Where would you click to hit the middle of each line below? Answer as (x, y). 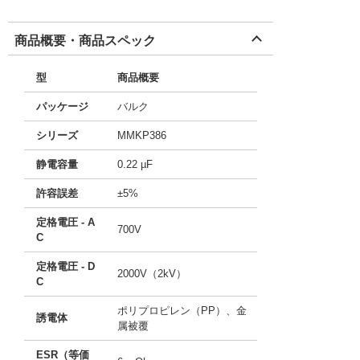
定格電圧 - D (65, 266)
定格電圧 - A (65, 222)
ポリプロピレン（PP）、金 (182, 311)
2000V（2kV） (152, 274)
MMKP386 (142, 135)
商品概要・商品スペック (85, 41)
